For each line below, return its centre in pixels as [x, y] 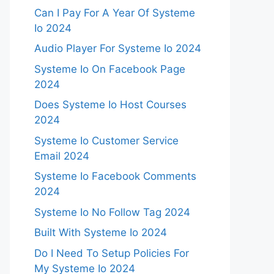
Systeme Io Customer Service [106, 140]
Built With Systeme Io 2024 [101, 232]
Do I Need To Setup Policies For [112, 253]
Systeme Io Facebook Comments [115, 176]
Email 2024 [62, 156]
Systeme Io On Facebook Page [110, 69]
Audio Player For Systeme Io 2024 [118, 48]
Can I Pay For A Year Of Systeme [115, 13]
